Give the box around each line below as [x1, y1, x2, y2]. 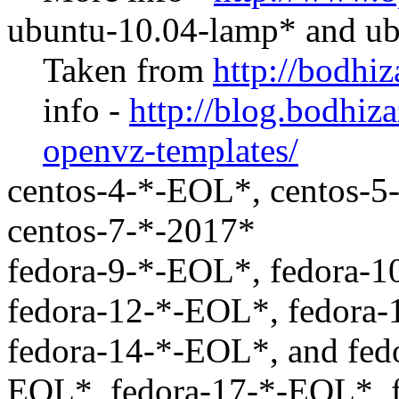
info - [43, 91, 129, 129]
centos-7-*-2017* [7, 211, 256, 249]
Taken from [43, 51, 213, 89]
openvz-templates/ [43, 131, 298, 169]
